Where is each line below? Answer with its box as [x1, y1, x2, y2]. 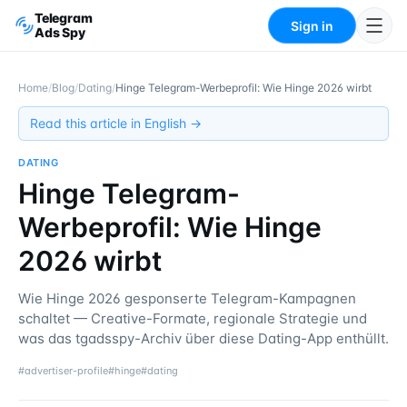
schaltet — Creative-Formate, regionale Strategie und [18, 310, 367, 327]
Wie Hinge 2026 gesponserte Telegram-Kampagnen [18, 290, 356, 307]
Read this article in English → [30, 115, 202, 131]
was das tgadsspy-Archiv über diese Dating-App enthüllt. [18, 330, 389, 347]
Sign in [291, 17, 333, 34]
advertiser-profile [25, 364, 108, 377]
